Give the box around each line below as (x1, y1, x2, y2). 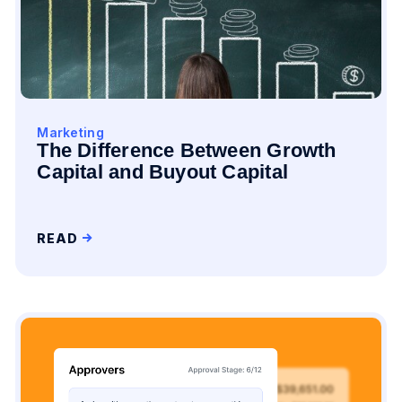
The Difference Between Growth (37, 139, 336, 162)
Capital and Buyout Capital (37, 161, 289, 183)
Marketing (37, 125, 104, 140)
